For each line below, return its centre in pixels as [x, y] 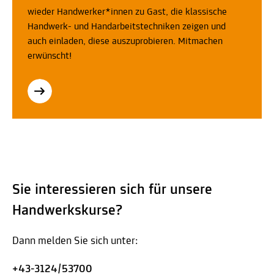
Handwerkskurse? [67, 211]
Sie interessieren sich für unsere [112, 190]
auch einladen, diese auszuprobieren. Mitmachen [125, 42]
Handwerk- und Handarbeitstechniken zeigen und [127, 27]
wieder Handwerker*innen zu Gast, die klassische [127, 12]
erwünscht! [51, 56]
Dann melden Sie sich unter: [75, 241]
